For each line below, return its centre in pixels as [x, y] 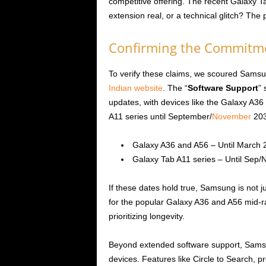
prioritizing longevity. [146, 216]
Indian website [135, 88]
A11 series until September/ [160, 117]
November [231, 117]
